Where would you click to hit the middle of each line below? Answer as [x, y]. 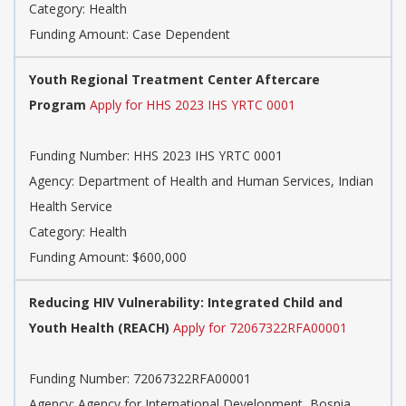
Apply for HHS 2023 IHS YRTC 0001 [193, 105]
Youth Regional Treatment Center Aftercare [174, 80]
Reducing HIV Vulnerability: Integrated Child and [186, 303]
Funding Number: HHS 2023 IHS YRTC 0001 [156, 156]
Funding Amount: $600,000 [108, 257]
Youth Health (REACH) [99, 328]
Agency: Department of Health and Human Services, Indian [201, 181]
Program [58, 105]
